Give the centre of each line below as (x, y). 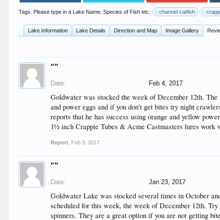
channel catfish (177, 12)
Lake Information (48, 30)
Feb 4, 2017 (166, 83)
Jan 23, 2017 (167, 182)
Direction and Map (136, 30)
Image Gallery (182, 30)
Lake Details (91, 30)
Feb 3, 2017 (86, 142)
